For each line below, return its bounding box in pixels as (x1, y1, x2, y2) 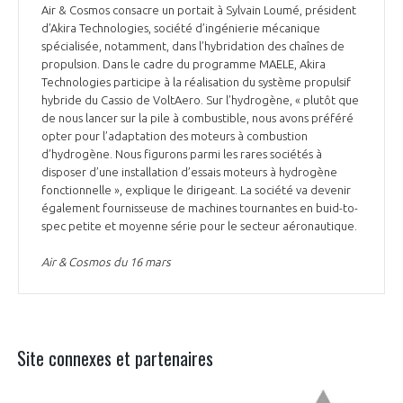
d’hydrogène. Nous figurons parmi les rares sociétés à (41, 148, 322, 161)
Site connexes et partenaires (17, 345, 213, 372)
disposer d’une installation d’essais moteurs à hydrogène (41, 166, 337, 179)
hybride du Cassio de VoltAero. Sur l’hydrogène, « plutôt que (41, 94, 359, 107)
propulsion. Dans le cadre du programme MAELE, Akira (41, 58, 326, 71)
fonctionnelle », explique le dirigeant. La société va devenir (41, 184, 351, 197)
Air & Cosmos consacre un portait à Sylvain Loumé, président (41, 4, 356, 17)
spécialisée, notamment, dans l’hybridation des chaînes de (41, 40, 345, 53)
